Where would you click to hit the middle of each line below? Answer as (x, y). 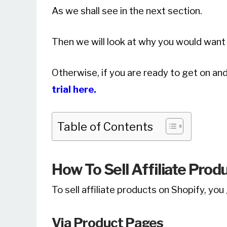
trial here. (75, 90)
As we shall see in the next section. (127, 11)
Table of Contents (105, 127)
